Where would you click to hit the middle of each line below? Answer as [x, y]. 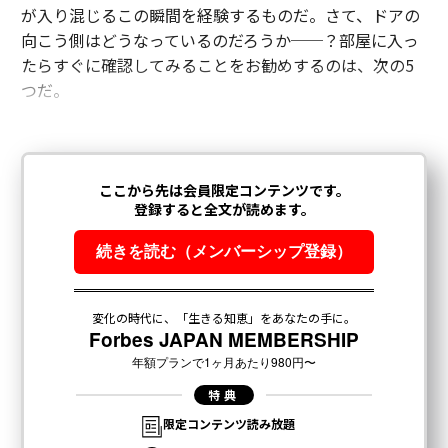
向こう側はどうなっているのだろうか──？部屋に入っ [219, 40]
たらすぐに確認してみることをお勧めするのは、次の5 [217, 65]
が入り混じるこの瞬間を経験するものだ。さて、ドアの [220, 15]
